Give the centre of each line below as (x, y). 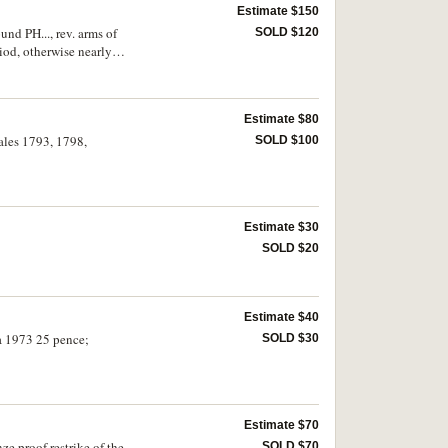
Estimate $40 (281, 317)
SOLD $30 (290, 338)
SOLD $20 (290, 248)
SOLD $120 (287, 32)
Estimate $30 (281, 227)
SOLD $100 (287, 140)
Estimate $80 (281, 119)
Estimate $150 (278, 11)
